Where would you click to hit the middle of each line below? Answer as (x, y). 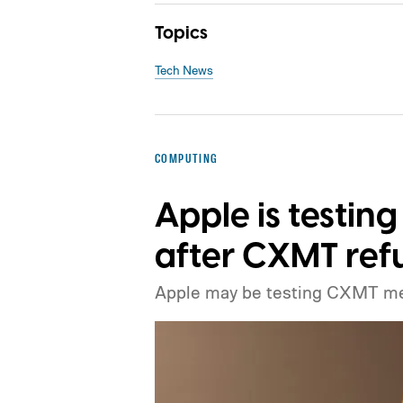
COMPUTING (187, 158)
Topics (181, 33)
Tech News (184, 70)
